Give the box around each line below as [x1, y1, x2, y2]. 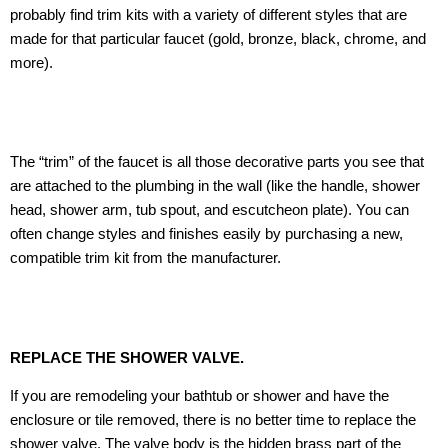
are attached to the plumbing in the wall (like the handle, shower [10, 178, 420, 195]
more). [10, 55, 53, 72]
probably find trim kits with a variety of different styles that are [10, 7, 407, 24]
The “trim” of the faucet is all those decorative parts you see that [10, 154, 424, 171]
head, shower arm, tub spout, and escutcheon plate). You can [10, 202, 409, 219]
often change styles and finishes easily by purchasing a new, [10, 226, 403, 243]
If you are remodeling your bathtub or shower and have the [10, 387, 389, 404]
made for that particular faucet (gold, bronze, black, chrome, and [10, 31, 426, 48]
